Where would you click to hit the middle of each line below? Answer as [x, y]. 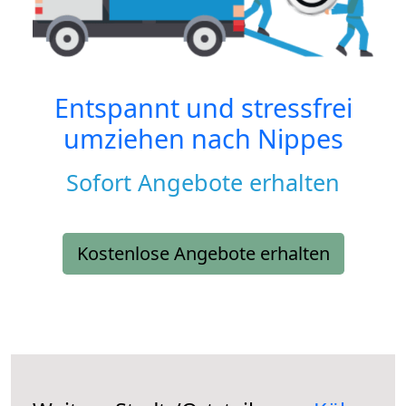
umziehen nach [160, 139]
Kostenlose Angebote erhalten [203, 254]
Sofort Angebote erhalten [203, 183]
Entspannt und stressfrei [203, 108]
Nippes [300, 139]
